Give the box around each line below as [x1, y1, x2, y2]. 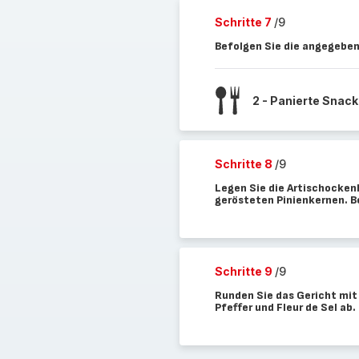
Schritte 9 [214, 264, 275, 278]
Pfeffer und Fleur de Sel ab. [214, 301, 356, 314]
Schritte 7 [214, 15, 274, 29]
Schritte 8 [214, 157, 275, 171]
